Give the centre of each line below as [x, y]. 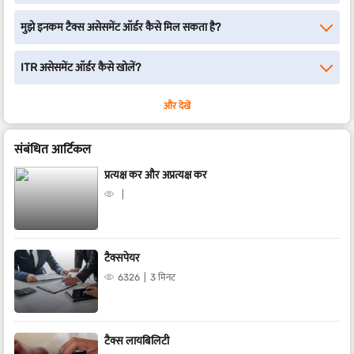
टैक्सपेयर [122, 258]
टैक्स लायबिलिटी [137, 341]
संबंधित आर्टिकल [53, 149]
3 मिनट [163, 277]
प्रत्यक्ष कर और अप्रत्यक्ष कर [156, 175]
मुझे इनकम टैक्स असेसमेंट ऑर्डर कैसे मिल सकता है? [121, 27]
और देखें [177, 106]
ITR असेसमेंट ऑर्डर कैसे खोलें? [81, 68]
